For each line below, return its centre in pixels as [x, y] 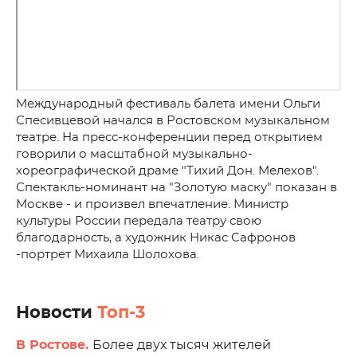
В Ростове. [54, 345]
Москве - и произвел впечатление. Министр [152, 204]
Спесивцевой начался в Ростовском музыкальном [173, 121]
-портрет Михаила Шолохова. [108, 255]
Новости [57, 313]
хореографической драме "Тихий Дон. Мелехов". [167, 171]
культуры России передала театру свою [139, 221]
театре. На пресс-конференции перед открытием [169, 137]
